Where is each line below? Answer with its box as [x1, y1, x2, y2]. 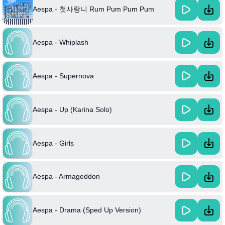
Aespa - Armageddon [33, 172, 100, 181]
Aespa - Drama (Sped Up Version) [33, 206, 141, 214]
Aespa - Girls [33, 139, 74, 147]
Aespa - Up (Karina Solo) [33, 105, 112, 114]
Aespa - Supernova [33, 71, 94, 80]
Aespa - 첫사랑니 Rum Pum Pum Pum [33, 5, 154, 14]
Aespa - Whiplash [33, 38, 88, 47]
